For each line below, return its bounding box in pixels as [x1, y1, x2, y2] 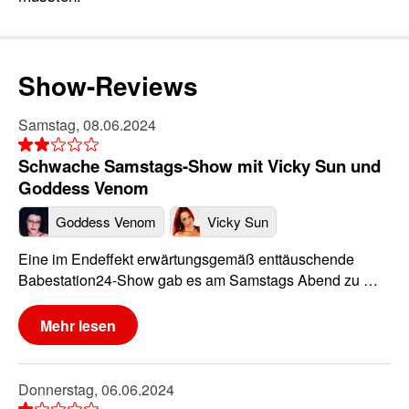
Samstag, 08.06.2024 [18, 113, 156, 135]
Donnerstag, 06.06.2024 [18, 379, 174, 401]
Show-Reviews [18, 66, 198, 104]
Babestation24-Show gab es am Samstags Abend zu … [18, 269, 378, 291]
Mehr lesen [40, 314, 116, 336]
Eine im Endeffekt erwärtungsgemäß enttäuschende [18, 248, 354, 270]
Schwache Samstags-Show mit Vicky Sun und [18, 152, 381, 178]
